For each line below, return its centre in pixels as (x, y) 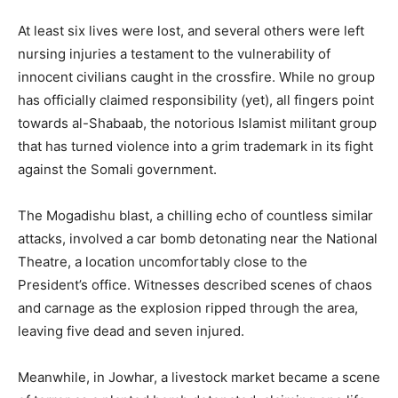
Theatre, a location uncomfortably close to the (163, 262)
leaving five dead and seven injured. (131, 331)
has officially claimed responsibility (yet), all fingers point (196, 100)
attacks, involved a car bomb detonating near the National (198, 239)
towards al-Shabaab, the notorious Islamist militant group (197, 123)
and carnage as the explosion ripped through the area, (188, 308)
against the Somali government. (117, 169)
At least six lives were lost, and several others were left (191, 31)
